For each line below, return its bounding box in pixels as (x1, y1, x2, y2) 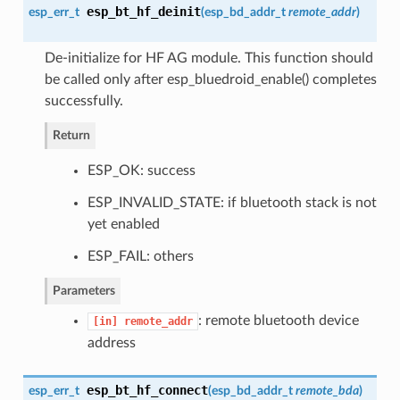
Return (52, 128, 90, 142)
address (87, 335, 136, 350)
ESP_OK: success (87, 162, 196, 178)
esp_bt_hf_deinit (86, 4, 201, 19)
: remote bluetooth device (197, 312, 359, 328)
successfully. (44, 93, 123, 108)
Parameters (52, 283, 115, 297)
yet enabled (87, 216, 160, 231)
